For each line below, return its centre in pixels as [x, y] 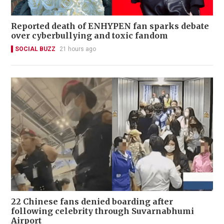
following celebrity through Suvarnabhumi [102, 211]
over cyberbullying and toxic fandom [89, 35]
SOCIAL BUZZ [35, 49]
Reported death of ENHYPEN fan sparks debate [110, 26]
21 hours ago [78, 49]
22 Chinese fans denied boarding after [92, 201]
